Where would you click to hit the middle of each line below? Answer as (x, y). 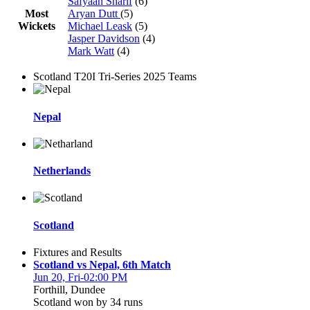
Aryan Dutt (94, 14)
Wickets (36, 26)
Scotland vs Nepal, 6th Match (102, 264)
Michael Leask (100, 26)
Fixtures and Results (77, 252)
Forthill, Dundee (69, 289)
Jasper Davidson (104, 39)
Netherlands (62, 171)
